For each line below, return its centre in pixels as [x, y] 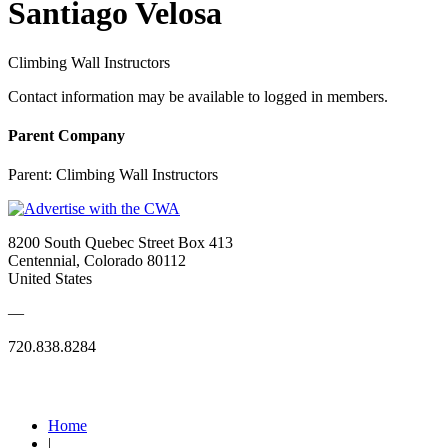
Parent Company [66, 136]
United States [50, 279]
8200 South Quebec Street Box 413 [120, 243]
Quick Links [50, 386]
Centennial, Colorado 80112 [97, 261]
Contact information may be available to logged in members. [198, 96]
